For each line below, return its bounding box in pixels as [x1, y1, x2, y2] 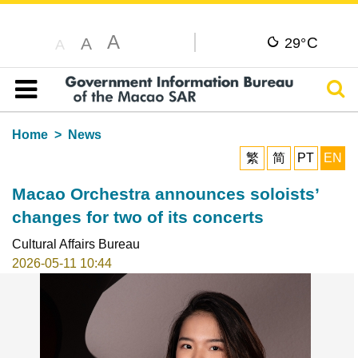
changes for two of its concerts [11, 207, 264, 226]
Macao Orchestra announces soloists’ [11, 184, 319, 203]
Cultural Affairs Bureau [11, 237, 140, 251]
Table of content [22, 101, 113, 115]
